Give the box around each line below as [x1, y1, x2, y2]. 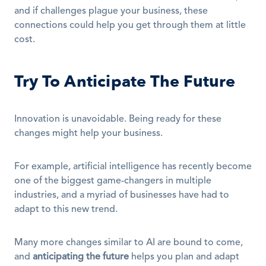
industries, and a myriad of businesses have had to [14, 191, 229, 200]
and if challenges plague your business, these [14, 7, 208, 16]
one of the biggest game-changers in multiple [14, 176, 211, 186]
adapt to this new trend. [14, 205, 118, 214]
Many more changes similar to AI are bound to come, [14, 238, 243, 248]
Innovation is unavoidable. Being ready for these [14, 115, 221, 124]
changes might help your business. [14, 129, 163, 138]
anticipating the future [33, 252, 129, 262]
